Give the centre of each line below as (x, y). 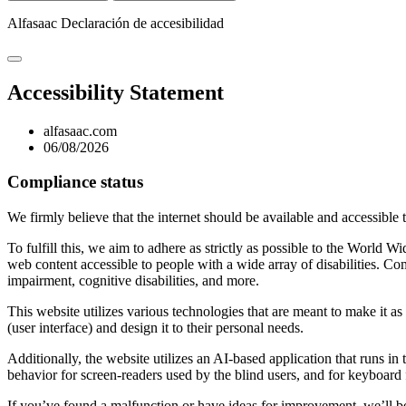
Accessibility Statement (116, 92)
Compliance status (75, 182)
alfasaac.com (80, 130)
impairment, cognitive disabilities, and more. (133, 280)
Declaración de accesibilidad (142, 23)
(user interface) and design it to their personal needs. (155, 327)
